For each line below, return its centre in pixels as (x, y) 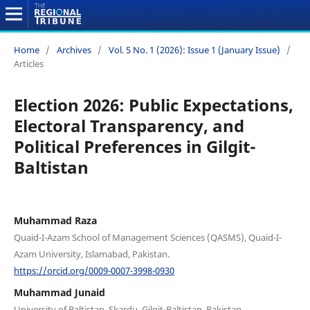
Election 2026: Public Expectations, (153, 105)
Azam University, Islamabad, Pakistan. (91, 254)
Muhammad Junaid (59, 292)
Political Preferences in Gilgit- (135, 147)
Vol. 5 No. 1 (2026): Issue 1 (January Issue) (194, 50)
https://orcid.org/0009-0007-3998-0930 (94, 270)
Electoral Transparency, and (129, 126)
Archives (74, 50)
